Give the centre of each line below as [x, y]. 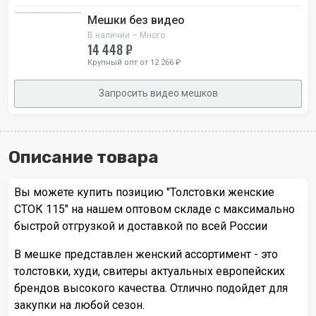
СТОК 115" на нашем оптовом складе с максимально [154, 209]
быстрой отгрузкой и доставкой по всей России [141, 226]
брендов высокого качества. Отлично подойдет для [151, 288]
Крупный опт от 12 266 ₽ [134, 62]
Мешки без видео [136, 20]
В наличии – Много [126, 35]
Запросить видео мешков [158, 93]
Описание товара [84, 157]
